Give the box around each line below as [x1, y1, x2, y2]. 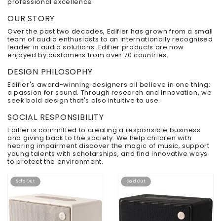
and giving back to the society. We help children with [7, 133, 192, 143]
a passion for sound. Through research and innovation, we [7, 88, 212, 98]
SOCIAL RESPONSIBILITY [7, 111, 104, 123]
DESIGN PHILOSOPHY [7, 66, 93, 78]
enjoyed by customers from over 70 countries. [7, 50, 169, 60]
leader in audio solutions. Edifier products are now [7, 42, 184, 52]
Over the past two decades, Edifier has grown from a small [7, 27, 214, 37]
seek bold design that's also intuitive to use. [7, 96, 160, 106]
